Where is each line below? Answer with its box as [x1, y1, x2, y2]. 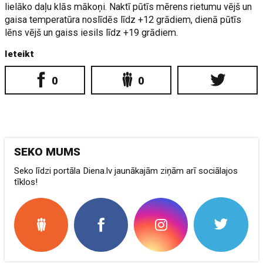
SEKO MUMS [14, 144, 81, 159]
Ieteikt [5, 48, 35, 59]
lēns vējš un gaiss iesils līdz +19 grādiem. [5, 26, 178, 38]
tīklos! [14, 176, 38, 187]
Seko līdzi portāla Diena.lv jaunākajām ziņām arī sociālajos [14, 165, 238, 176]
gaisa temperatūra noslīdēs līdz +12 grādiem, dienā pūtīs [5, 14, 242, 25]
